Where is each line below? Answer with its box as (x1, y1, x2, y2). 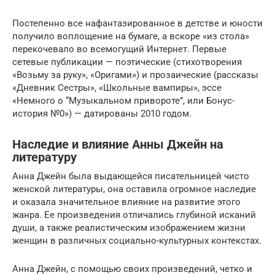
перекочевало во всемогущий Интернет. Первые (12, 43, 227, 55)
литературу (12, 150, 77, 165)
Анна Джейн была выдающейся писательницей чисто (12, 170, 249, 182)
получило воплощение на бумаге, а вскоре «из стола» (12, 30, 249, 42)
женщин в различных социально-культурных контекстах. (12, 234, 261, 246)
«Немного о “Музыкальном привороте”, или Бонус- (12, 95, 234, 106)
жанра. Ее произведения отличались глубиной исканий (12, 209, 256, 220)
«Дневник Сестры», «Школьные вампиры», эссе (12, 82, 222, 93)
